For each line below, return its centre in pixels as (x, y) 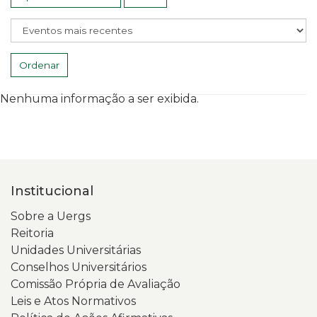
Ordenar (39, 65)
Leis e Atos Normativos (73, 301)
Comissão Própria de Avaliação (96, 284)
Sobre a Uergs (51, 216)
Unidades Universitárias (76, 250)
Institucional (52, 191)
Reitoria (32, 233)
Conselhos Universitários (79, 267)
